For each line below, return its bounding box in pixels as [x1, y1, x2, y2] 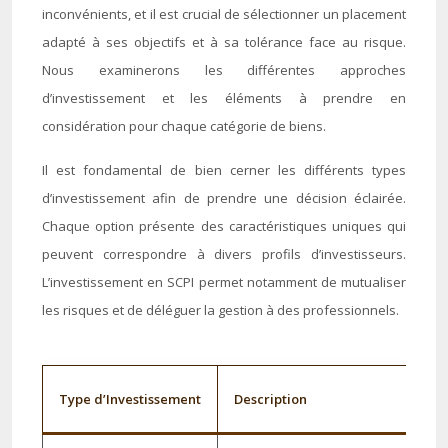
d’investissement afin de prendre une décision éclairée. [42, 189, 406, 207]
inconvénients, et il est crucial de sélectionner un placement [42, 5, 406, 23]
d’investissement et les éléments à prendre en [42, 89, 406, 107]
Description [234, 390, 307, 408]
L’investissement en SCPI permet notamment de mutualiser [42, 273, 406, 291]
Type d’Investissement [59, 390, 201, 408]
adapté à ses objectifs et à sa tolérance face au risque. [42, 33, 406, 51]
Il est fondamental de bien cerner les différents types [42, 161, 406, 179]
